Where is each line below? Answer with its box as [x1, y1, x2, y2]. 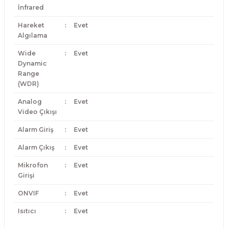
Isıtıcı [17, 207, 36, 215]
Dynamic [17, 60, 47, 67]
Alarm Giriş [17, 126, 53, 133]
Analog [17, 98, 42, 105]
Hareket [17, 21, 44, 29]
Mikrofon [17, 161, 48, 169]
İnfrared [17, 4, 44, 11]
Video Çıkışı [17, 108, 57, 116]
